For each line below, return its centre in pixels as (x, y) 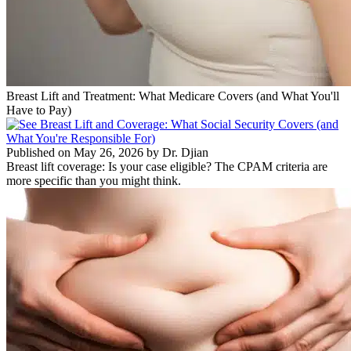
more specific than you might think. (94, 181)
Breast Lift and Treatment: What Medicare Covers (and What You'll (173, 96)
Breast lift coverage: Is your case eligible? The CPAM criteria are (167, 167)
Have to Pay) (39, 110)
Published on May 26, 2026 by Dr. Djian (107, 153)
